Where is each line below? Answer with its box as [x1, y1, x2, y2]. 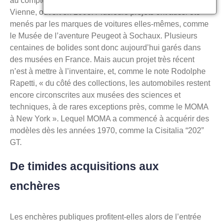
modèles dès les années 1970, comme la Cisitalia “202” [10, 126, 204, 135]
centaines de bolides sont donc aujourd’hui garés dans [10, 43, 201, 52]
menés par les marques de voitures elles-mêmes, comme [10, 20, 209, 29]
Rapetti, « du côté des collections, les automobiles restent [10, 79, 210, 88]
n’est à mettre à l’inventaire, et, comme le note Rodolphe [10, 67, 206, 76]
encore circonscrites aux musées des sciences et [10, 91, 181, 100]
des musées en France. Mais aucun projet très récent [10, 55, 194, 64]
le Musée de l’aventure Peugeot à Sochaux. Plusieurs [10, 32, 197, 40]
